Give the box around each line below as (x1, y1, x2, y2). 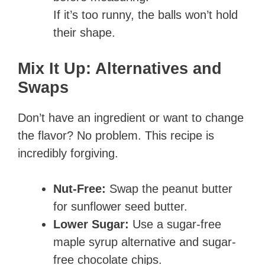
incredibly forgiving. (18, 147, 118, 160)
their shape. (53, 26, 115, 40)
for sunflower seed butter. (53, 200, 188, 214)
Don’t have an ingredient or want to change (18, 111, 244, 125)
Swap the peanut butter (106, 182, 232, 196)
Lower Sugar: (53, 218, 129, 231)
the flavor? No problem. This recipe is (18, 129, 214, 143)
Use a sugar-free (129, 218, 221, 231)
